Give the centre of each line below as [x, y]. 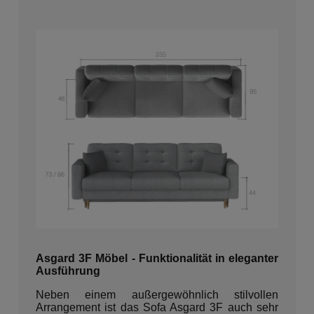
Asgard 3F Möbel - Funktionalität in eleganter [157, 259]
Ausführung [68, 271]
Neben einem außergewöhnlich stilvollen [157, 295]
